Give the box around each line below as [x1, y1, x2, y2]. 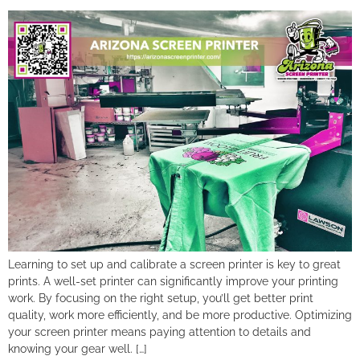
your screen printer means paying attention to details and [8, 325, 311, 338]
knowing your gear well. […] [8, 342, 147, 355]
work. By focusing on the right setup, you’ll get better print [8, 291, 313, 305]
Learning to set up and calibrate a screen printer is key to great [8, 257, 341, 271]
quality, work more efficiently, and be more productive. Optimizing [8, 308, 352, 321]
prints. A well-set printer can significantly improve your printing [8, 274, 338, 288]
